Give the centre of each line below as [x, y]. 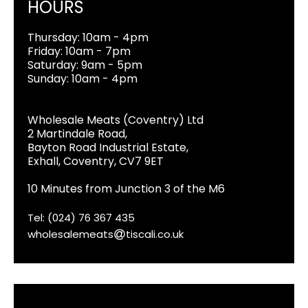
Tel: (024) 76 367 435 [81, 217]
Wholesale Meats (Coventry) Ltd [115, 120]
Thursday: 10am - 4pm [88, 37]
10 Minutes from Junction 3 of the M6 [126, 188]
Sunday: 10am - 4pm [82, 78]
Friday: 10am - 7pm [79, 51]
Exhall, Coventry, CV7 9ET [96, 161]
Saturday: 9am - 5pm [85, 65]
